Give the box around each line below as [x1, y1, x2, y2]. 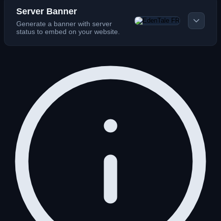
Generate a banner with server [16, 19, 112, 28]
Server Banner [16, 6, 77, 16]
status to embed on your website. [16, 27, 120, 36]
